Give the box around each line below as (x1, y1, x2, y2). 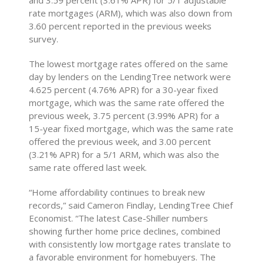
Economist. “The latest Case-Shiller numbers (29, 212, 209, 225)
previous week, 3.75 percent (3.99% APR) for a (29, 110, 220, 122)
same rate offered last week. (29, 161, 147, 174)
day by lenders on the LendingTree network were (29, 71, 232, 83)
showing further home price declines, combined (29, 225, 221, 237)
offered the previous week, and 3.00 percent (29, 136, 212, 148)
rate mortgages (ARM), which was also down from (29, 7, 233, 19)
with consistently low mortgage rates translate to (29, 238, 232, 250)
